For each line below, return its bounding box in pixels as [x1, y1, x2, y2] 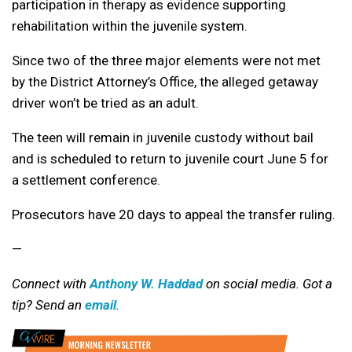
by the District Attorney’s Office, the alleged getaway [12, 74, 318, 90]
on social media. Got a [203, 276, 332, 292]
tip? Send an [12, 297, 85, 313]
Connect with [12, 276, 90, 292]
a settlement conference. [12, 172, 160, 189]
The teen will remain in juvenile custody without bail [12, 130, 313, 146]
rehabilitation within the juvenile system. [12, 18, 247, 35]
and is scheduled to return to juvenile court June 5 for [12, 151, 328, 167]
